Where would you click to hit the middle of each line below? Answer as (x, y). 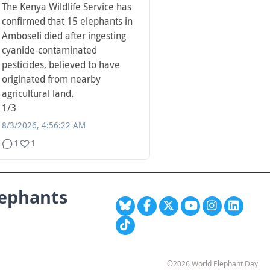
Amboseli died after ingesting (64, 36)
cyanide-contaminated (49, 51)
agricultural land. (38, 94)
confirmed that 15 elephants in (67, 22)
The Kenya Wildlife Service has (67, 7)
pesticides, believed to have (61, 65)
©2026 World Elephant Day (212, 263)
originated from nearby (51, 80)
